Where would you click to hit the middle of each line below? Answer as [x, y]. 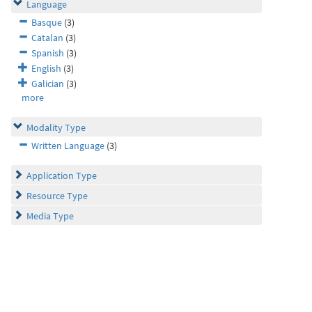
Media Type [50, 216]
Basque [47, 22]
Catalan [47, 38]
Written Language [68, 146]
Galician [48, 84]
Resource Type [57, 196]
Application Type [62, 175]
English [46, 68]
